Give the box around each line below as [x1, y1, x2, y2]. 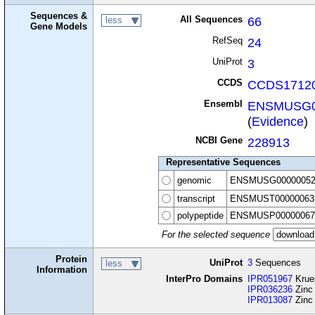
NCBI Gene [195, 135, 243, 146]
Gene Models [30, 21, 88, 32]
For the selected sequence [161, 229, 270, 240]
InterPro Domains [165, 274, 243, 285]
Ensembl [203, 98, 243, 110]
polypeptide [176, 210, 224, 221]
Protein [56, 254, 88, 265]
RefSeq [212, 35, 243, 46]
